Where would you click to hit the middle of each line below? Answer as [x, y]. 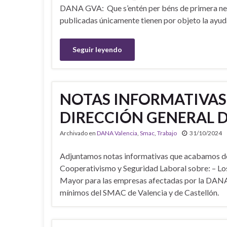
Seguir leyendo [97, 49]
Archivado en [78, 133]
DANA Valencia [117, 133]
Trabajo [167, 133]
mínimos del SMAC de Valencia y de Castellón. [139, 192]
